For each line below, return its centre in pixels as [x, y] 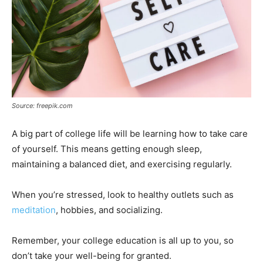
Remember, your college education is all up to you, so [123, 240]
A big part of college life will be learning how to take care [130, 133]
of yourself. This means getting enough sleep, [107, 149]
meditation [34, 210]
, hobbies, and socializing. [109, 210]
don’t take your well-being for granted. [92, 255]
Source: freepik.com [42, 105]
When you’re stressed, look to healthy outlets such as [123, 194]
